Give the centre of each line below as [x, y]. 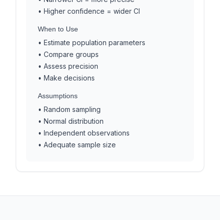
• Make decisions [66, 78]
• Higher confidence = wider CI [89, 11]
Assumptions [58, 96]
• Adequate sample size [77, 145]
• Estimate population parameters [92, 42]
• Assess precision [68, 66]
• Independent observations [84, 133]
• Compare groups [68, 54]
